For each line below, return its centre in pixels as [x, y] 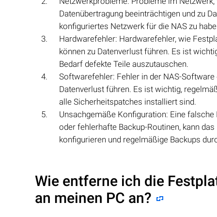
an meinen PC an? [93, 198]
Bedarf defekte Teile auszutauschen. [124, 64]
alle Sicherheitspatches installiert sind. [128, 101]
